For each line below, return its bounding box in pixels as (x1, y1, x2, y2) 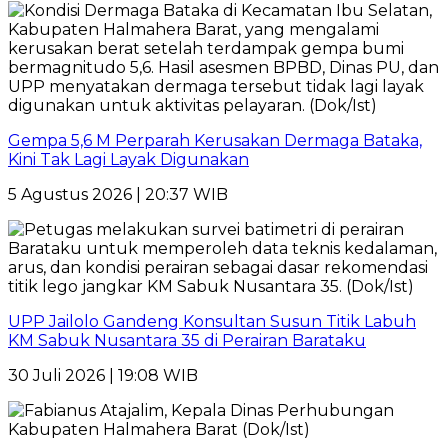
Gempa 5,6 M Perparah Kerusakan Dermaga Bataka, (8, 131, 422, 151)
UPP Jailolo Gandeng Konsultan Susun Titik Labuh (8, 312, 416, 332)
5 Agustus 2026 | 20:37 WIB (8, 185, 228, 205)
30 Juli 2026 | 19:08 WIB (8, 366, 198, 386)
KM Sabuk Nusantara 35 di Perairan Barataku (8, 331, 366, 351)
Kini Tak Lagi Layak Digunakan (8, 150, 249, 170)
